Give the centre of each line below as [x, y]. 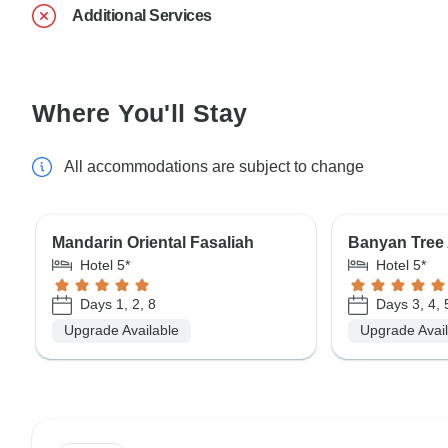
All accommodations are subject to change [214, 166]
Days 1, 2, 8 [118, 304]
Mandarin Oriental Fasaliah [153, 242]
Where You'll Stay [140, 112]
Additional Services [142, 15]
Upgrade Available [121, 330]
